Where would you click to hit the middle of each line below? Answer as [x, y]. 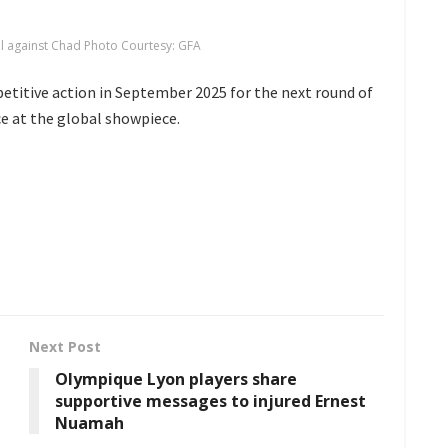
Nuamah [89, 423]
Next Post [65, 347]
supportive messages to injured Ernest [210, 401]
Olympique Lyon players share [176, 379]
